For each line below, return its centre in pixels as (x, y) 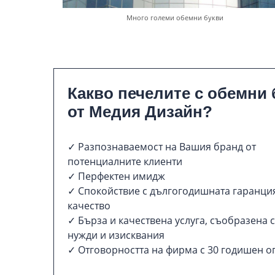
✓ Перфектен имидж (116, 176)
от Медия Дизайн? (140, 112)
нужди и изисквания (116, 235)
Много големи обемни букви (175, 18)
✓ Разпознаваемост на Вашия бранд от (162, 147)
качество (89, 206)
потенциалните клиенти (125, 162)
